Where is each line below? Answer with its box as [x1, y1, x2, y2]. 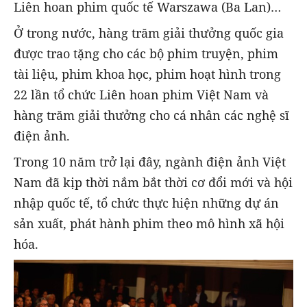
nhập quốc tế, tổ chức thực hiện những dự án [14, 194, 279, 211]
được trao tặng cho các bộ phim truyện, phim [14, 45, 278, 62]
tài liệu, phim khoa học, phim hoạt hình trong [14, 65, 281, 82]
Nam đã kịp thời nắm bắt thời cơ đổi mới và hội [14, 173, 293, 191]
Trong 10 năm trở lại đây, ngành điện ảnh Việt [14, 153, 286, 170]
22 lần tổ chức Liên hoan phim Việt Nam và [14, 86, 269, 103]
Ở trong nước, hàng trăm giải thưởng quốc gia [14, 24, 284, 41]
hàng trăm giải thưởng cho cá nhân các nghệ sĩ [14, 106, 289, 123]
